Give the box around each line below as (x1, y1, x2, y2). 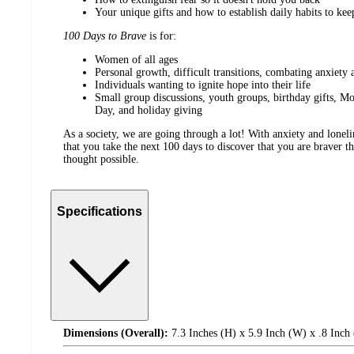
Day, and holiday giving (95, 104, 202, 117)
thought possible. (63, 153, 139, 166)
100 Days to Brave (63, 30, 146, 43)
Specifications (57, 204, 142, 218)
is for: (146, 30, 176, 43)
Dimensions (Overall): (63, 327, 168, 340)
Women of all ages (95, 54, 178, 66)
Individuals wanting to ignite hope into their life (95, 79, 311, 92)
